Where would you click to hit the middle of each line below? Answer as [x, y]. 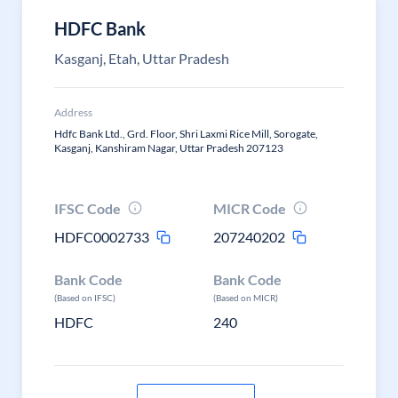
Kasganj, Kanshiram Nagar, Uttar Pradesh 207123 [169, 148]
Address [73, 112]
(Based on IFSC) [85, 298]
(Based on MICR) [246, 298]
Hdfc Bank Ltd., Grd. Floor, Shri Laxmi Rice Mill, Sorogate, [186, 134]
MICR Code [250, 208]
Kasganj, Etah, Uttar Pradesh [142, 58]
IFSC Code [88, 208]
